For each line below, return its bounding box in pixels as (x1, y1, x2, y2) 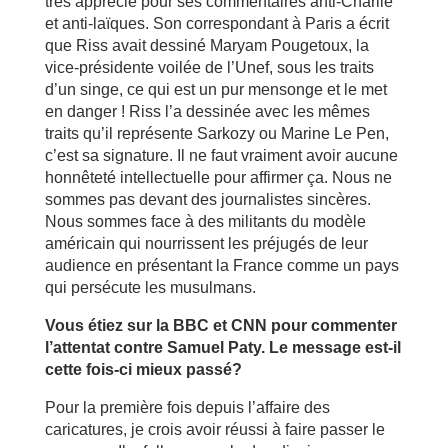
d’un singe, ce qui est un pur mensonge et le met (44, 80, 387, 98)
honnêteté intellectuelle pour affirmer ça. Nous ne (44, 168, 392, 186)
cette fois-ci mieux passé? (44, 360, 242, 378)
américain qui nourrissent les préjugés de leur (44, 234, 368, 252)
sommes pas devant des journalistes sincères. (44, 190, 371, 208)
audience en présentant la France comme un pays (44, 256, 399, 274)
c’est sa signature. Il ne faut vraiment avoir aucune (44, 146, 398, 164)
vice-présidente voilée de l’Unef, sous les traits (44, 58, 374, 76)
